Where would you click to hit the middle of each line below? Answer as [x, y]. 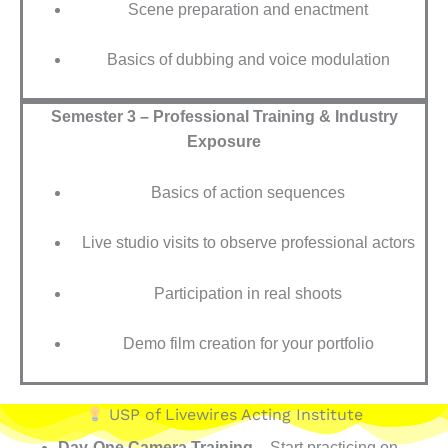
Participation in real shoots [248, 293]
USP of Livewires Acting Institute [233, 414]
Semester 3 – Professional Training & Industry [224, 117]
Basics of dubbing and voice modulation [248, 60]
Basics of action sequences [248, 192]
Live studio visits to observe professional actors [248, 243]
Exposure [224, 142]
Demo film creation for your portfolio [248, 344]
